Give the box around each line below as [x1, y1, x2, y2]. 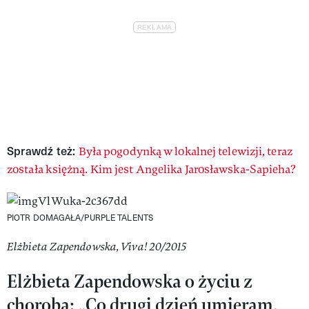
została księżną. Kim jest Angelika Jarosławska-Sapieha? [7, 161, 297, 177]
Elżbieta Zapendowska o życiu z [7, 268, 252, 293]
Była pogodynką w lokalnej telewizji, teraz [78, 143, 292, 159]
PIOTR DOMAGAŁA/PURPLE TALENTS [7, 211, 153, 223]
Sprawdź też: [7, 142, 79, 159]
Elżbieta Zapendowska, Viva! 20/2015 [7, 239, 187, 254]
